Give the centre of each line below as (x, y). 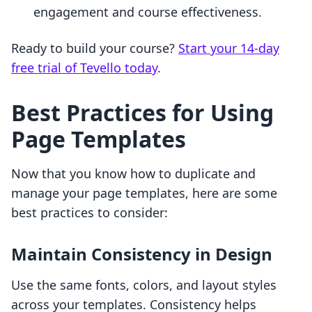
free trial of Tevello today (84, 68)
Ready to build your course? (95, 48)
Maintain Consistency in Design (142, 254)
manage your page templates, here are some (144, 193)
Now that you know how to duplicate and (133, 174)
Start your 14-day (229, 48)
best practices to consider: (89, 213)
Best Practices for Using (142, 113)
